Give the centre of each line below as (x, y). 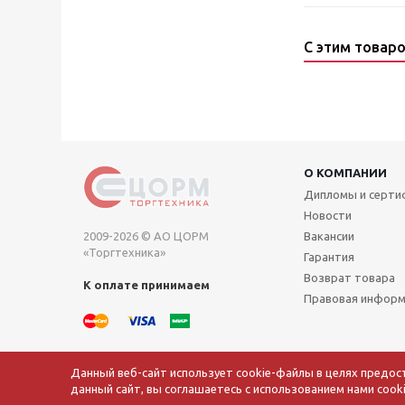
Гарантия (329, 256)
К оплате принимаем (146, 284)
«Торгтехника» (124, 252)
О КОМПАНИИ (345, 172)
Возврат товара (349, 277)
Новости (328, 215)
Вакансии (329, 235)
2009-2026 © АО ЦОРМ (146, 235)
